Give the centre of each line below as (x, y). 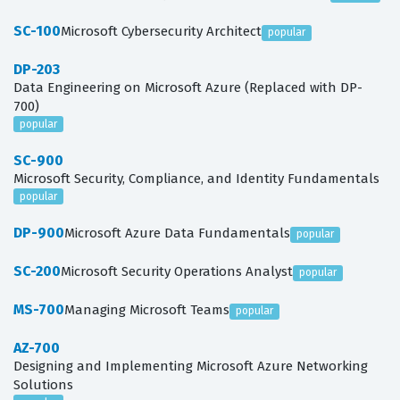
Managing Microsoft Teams (147, 310)
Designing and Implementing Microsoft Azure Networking (191, 367)
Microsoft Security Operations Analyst (177, 272)
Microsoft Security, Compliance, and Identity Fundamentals (196, 179)
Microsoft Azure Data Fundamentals (177, 233)
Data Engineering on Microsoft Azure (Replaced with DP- (188, 88)
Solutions (43, 385)
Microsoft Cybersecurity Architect (161, 32)
